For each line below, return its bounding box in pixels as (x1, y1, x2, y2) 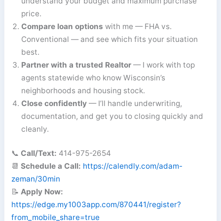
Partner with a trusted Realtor (21, 60, 132, 70)
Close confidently (21, 98, 87, 108)
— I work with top (131, 60, 195, 70)
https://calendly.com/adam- (83, 161, 183, 171)
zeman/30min (11, 174, 61, 184)
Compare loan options (21, 21, 104, 31)
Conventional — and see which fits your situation (21, 34, 198, 44)
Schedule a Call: (21, 161, 81, 171)
